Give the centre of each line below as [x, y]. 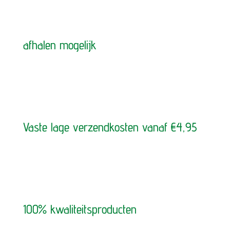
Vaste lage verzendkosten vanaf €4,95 [110, 127]
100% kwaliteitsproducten [80, 209]
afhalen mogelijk [60, 45]
